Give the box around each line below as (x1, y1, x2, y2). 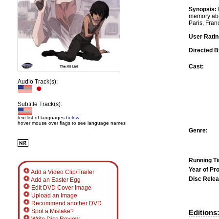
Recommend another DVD (30, 200, 102, 207)
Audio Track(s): (18, 78, 58, 85)
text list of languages (18, 115, 66, 120)
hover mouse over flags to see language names (18, 120, 126, 126)
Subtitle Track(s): (18, 101, 62, 108)
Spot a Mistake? (30, 208, 74, 215)
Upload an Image (30, 192, 77, 199)
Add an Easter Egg (30, 176, 81, 183)
